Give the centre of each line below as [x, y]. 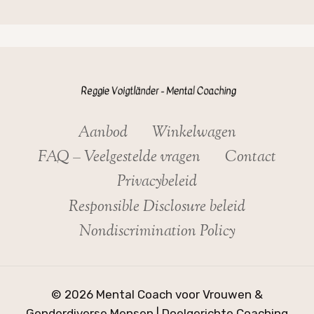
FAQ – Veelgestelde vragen [119, 158]
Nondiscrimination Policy [157, 232]
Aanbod [102, 134]
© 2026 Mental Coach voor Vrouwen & [157, 294]
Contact [251, 158]
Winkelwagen [194, 134]
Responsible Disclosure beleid [157, 208]
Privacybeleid [157, 183]
